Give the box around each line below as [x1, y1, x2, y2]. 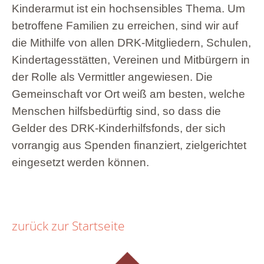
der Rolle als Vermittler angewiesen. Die [12, 70, 213, 83]
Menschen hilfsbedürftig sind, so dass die [12, 104, 221, 117]
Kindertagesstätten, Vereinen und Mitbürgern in [12, 53, 250, 66]
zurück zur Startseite [12, 217, 125, 234]
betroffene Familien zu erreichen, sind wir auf [12, 19, 238, 32]
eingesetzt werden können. [12, 156, 149, 169]
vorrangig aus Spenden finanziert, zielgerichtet [12, 138, 246, 151]
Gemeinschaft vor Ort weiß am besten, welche [12, 87, 245, 100]
